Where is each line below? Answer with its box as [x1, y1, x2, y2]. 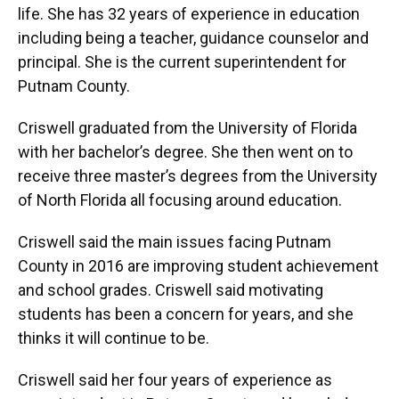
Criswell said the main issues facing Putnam [18, 232, 331, 251]
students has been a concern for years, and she [18, 305, 354, 323]
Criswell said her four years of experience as [18, 370, 332, 389]
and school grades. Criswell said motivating [18, 281, 323, 299]
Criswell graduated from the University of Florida [18, 118, 357, 137]
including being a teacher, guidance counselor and [18, 28, 369, 47]
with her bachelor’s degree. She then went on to [18, 142, 353, 161]
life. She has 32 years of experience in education [18, 4, 360, 23]
